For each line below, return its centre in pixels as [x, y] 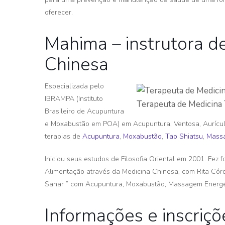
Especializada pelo [74, 86]
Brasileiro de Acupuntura [84, 111]
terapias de [64, 136]
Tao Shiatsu [184, 136]
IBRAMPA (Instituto [74, 98]
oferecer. [59, 12]
